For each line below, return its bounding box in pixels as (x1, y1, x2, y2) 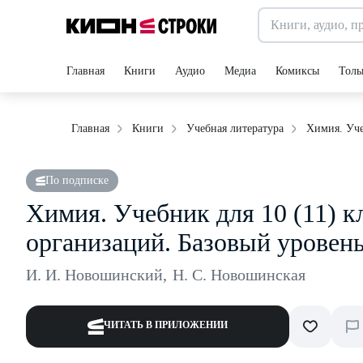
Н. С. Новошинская (173, 266, 305, 284)
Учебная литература (186, 122, 284, 135)
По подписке (45, 174, 109, 186)
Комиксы (275, 65, 319, 77)
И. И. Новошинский (26, 266, 163, 284)
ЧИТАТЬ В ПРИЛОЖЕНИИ (104, 319, 228, 331)
